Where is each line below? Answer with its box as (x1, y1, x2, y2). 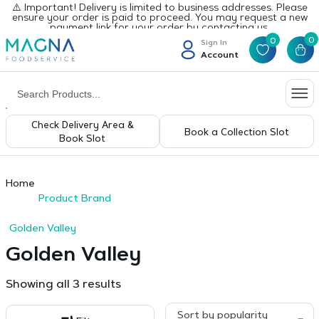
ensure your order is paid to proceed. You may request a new (11, 14, 308, 23)
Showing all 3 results (5, 279, 121, 291)
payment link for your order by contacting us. (49, 23, 270, 33)
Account (200, 51, 239, 60)
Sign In (200, 39, 227, 47)
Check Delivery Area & (31, 121, 134, 130)
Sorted (120, 278, 159, 290)
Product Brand (38, 194, 111, 204)
